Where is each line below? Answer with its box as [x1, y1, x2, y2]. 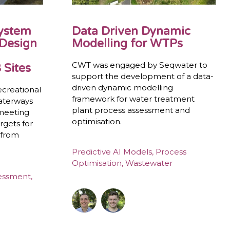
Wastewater [125, 158, 173, 168]
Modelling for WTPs [72, 36, 183, 50]
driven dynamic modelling [72, 82, 174, 92]
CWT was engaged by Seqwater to [72, 60, 208, 70]
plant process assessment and [72, 105, 190, 115]
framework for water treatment [72, 93, 195, 104]
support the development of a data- [72, 71, 214, 81]
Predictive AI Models [72, 147, 152, 157]
